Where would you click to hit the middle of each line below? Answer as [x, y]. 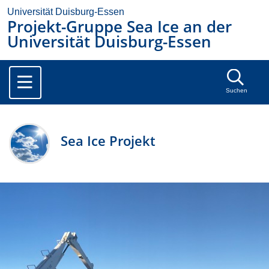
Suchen [236, 91]
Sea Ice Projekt [108, 141]
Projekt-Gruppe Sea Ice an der [119, 27]
